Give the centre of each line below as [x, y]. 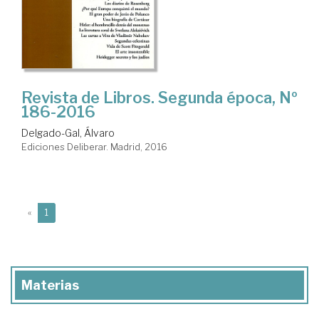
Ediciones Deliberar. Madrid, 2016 [94, 147]
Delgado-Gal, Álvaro [68, 133]
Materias [50, 286]
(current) [66, 212]
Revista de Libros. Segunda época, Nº [159, 98]
